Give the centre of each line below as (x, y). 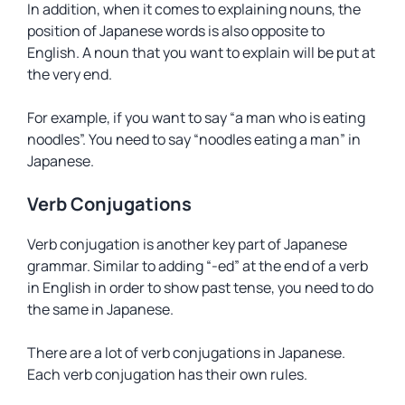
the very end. (70, 74)
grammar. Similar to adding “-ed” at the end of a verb (198, 266)
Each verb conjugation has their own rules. (167, 374)
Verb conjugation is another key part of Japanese (187, 244)
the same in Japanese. (100, 309)
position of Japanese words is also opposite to (176, 31)
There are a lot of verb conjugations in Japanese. (186, 353)
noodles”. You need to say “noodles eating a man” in (194, 139)
